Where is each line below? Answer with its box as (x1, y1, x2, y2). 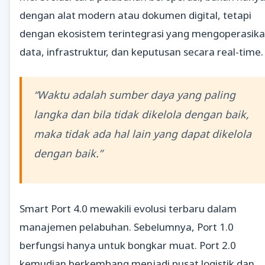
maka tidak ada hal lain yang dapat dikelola (34, 126, 251, 141)
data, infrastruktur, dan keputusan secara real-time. (20, 44, 263, 59)
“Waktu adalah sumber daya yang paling (34, 87, 235, 102)
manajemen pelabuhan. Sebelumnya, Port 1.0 (20, 220, 234, 234)
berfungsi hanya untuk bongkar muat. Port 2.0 (20, 238, 236, 253)
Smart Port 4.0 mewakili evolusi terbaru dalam (20, 202, 237, 216)
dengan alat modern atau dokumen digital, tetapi (20, 8, 251, 22)
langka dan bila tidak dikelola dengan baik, (34, 106, 249, 121)
